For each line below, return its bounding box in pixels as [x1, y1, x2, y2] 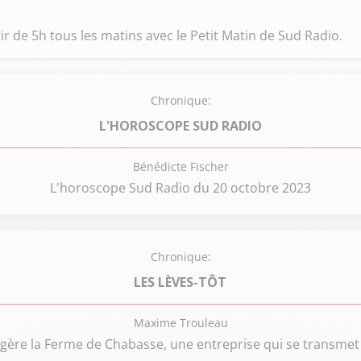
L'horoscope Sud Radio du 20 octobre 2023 [50, 179, 311, 197]
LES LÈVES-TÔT [134, 272, 227, 291]
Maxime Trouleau [133, 315, 228, 330]
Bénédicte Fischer [132, 159, 229, 174]
